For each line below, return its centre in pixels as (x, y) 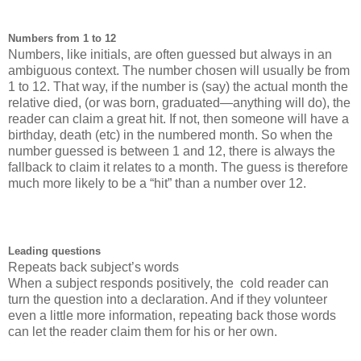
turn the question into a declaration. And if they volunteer (168, 299)
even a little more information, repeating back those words (172, 315)
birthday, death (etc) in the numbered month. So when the (170, 135)
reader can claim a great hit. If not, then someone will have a (178, 118)
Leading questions (54, 251)
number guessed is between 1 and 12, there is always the (172, 151)
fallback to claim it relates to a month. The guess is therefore (178, 167)
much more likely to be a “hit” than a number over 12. (159, 183)
